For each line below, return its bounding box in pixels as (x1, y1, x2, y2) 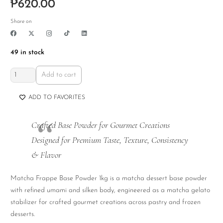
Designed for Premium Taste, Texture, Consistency (31, 134, 188, 146)
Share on (10, 18, 32, 24)
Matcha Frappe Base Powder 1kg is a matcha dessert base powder (10, 175, 207, 183)
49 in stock (10, 48, 44, 56)
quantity (10, 128, 34, 136)
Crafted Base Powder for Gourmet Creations (31, 119, 170, 131)
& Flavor (31, 149, 61, 161)
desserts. (10, 211, 35, 219)
